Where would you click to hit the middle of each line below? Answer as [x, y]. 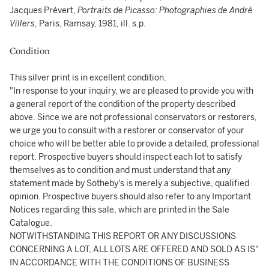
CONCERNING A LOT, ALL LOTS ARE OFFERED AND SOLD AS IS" [134, 249]
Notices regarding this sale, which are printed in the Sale [119, 210]
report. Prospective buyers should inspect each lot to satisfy [126, 157]
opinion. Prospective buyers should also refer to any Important [130, 197]
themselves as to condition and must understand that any [120, 170]
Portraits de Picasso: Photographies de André [165, 11]
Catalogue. [31, 223]
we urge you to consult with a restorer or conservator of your [127, 131]
